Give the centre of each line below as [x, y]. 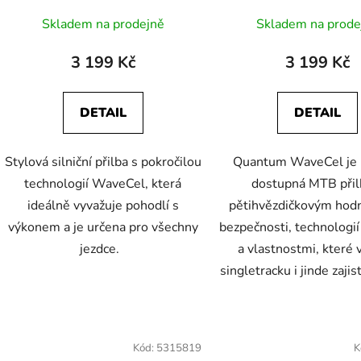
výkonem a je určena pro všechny [103, 228]
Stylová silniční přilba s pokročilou [103, 162]
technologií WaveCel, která [103, 184]
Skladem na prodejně [103, 25]
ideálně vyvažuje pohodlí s [103, 206]
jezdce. [103, 249]
